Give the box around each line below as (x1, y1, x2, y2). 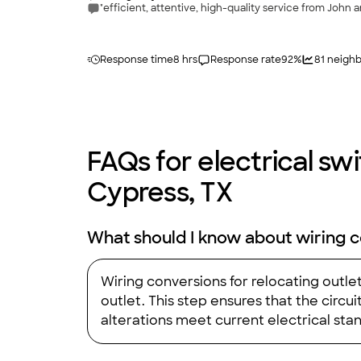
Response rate (210, 53, 281, 66)
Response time (100, 53, 173, 66)
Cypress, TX (87, 176, 232, 210)
